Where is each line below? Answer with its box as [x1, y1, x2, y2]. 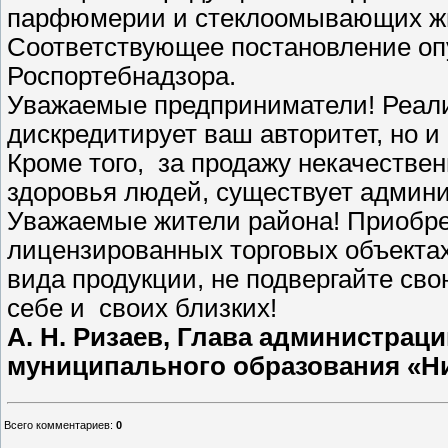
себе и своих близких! [7, 294, 291, 323]
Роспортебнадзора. [7, 62, 236, 91]
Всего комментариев [4, 418, 110, 431]
